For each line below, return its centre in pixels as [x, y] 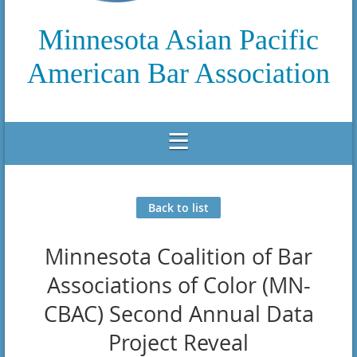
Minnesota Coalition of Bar [178, 256]
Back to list [178, 207]
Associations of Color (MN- [178, 285]
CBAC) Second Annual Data [178, 314]
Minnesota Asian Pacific [178, 39]
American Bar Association [178, 73]
